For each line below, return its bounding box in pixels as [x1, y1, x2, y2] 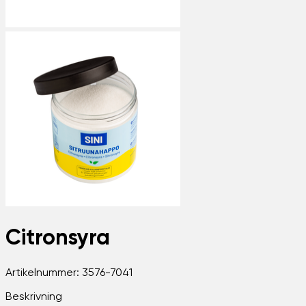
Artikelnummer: [5, 267, 82, 279]
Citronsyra [5, 227, 110, 250]
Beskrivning [5, 291, 62, 303]
